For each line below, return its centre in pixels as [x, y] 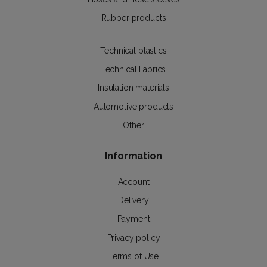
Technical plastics [133, 50]
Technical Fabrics [133, 69]
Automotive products [133, 106]
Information [133, 156]
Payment [133, 219]
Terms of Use [133, 256]
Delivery [133, 201]
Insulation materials [133, 88]
